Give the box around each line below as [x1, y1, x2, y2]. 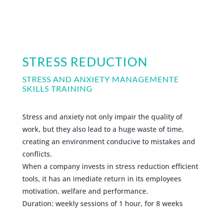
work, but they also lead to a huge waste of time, [22, 124, 184, 134]
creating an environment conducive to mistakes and [22, 136, 195, 146]
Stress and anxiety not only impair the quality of [22, 111, 182, 121]
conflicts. [22, 149, 52, 159]
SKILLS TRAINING [22, 83, 93, 93]
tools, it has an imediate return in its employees [22, 173, 181, 183]
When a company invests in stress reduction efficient [22, 161, 198, 171]
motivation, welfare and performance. [22, 186, 148, 196]
